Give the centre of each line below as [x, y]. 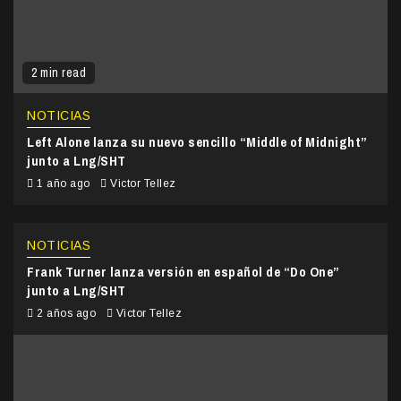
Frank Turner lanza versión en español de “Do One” [183, 271]
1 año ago [63, 183]
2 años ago [66, 313]
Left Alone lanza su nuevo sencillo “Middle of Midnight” [197, 141]
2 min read [59, 72]
